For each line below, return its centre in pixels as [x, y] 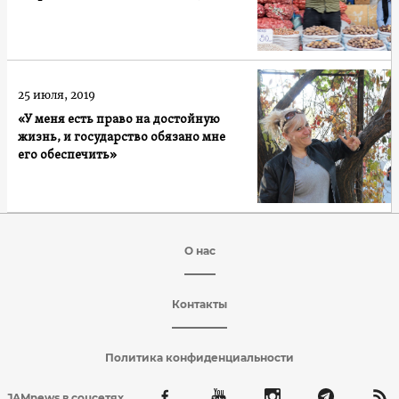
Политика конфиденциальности [199, 357]
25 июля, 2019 [57, 94]
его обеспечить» [67, 155]
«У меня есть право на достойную [119, 119]
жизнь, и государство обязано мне [122, 137]
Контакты [199, 304]
